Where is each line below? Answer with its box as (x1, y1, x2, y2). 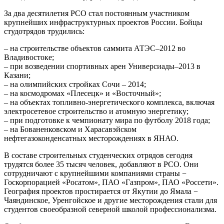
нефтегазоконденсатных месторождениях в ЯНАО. (4, 134, 178, 143)
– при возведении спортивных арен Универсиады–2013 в (4, 62, 200, 71)
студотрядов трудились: (4, 27, 84, 36)
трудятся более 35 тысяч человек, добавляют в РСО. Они (4, 160, 198, 169)
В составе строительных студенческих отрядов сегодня (4, 151, 192, 160)
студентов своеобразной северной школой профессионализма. (4, 205, 216, 214)
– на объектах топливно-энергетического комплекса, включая (4, 98, 214, 107)
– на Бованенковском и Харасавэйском (4, 125, 136, 134)
